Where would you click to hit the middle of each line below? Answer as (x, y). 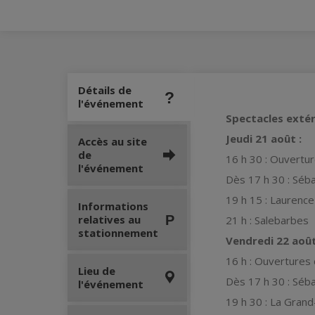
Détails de (105, 90)
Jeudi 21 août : (264, 139)
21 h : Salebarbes (267, 220)
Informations (113, 206)
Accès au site (112, 141)
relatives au (109, 219)
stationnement (118, 233)
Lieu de (97, 271)
